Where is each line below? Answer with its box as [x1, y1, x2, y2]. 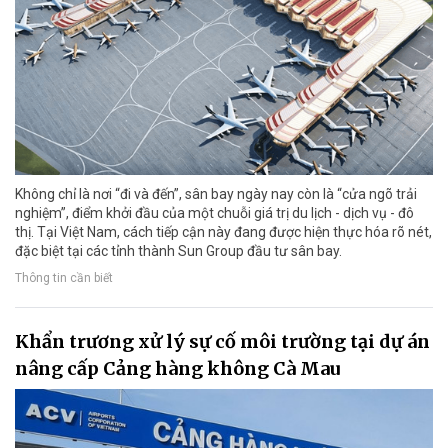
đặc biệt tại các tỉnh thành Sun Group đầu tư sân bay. [15, 243, 342, 260]
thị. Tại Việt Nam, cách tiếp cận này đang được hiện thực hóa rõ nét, [15, 224, 432, 241]
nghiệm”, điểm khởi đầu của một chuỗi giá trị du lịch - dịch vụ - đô [15, 205, 414, 222]
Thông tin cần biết [15, 271, 113, 286]
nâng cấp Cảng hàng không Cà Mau [15, 357, 340, 381]
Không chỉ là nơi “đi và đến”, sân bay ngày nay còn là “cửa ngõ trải [15, 186, 417, 203]
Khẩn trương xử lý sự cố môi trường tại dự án [15, 330, 430, 354]
